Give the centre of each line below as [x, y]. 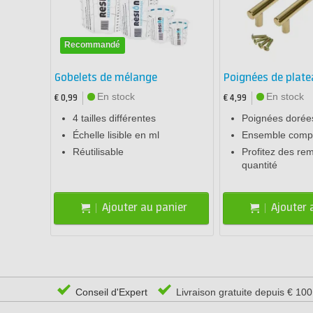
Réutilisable [98, 151]
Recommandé [93, 44]
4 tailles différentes [114, 118]
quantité [259, 165]
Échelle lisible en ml [116, 134]
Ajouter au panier [145, 208]
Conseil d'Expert [110, 292]
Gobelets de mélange [106, 78]
